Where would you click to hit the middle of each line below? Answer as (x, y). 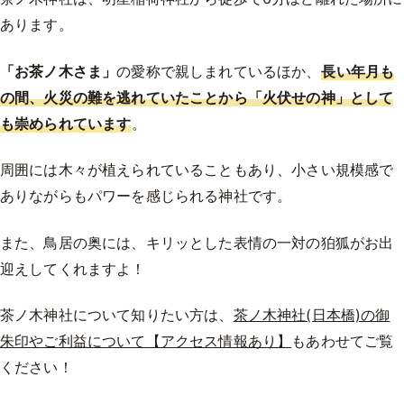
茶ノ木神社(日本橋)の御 (312, 315)
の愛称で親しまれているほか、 (219, 71)
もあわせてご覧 (343, 341)
